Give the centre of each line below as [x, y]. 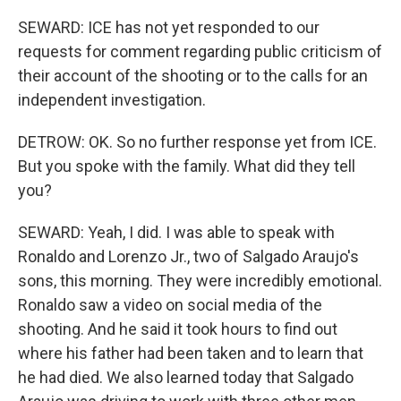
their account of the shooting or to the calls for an [193, 76]
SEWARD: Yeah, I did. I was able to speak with [176, 232]
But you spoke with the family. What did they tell [187, 166]
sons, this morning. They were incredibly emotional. [200, 281]
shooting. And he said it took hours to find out [178, 329]
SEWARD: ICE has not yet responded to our [169, 27]
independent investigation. [112, 100]
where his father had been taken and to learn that [191, 353]
